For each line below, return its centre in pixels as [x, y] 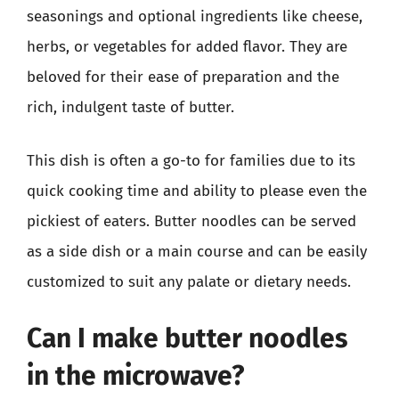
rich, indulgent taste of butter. [130, 107]
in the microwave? [135, 376]
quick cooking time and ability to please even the [197, 191]
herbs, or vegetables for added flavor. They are [187, 47]
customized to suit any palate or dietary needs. [189, 281]
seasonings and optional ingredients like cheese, [195, 16]
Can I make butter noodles [187, 338]
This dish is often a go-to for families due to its [191, 160]
